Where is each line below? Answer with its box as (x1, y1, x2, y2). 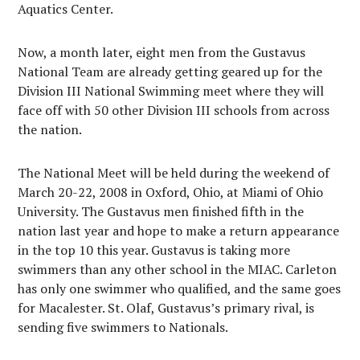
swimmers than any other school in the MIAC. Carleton (18, 260, 337, 278)
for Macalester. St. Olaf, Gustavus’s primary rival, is (18, 299, 315, 317)
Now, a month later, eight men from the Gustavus (18, 43, 306, 61)
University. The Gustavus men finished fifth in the (18, 202, 305, 220)
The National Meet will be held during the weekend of (18, 164, 330, 182)
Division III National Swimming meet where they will (18, 82, 325, 100)
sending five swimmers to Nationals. (18, 318, 229, 336)
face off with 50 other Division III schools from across (18, 101, 330, 119)
